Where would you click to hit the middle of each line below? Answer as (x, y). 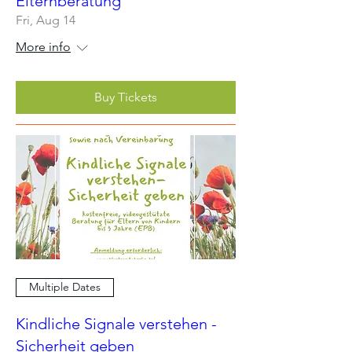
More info (43, 47)
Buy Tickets (126, 97)
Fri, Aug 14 (46, 20)
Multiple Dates (65, 287)
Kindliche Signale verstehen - (116, 323)
